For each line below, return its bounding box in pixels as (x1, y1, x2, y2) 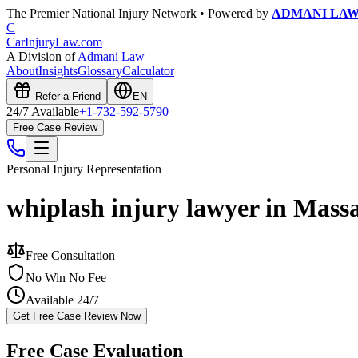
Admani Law (78, 50, 145, 63)
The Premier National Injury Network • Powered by (6, 6, 272, 20)
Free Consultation (26, 248, 115, 262)
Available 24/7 (26, 292, 99, 307)
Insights (38, 64, 78, 78)
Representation (83, 162, 161, 176)
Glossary (78, 64, 122, 78)
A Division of (6, 50, 78, 63)
